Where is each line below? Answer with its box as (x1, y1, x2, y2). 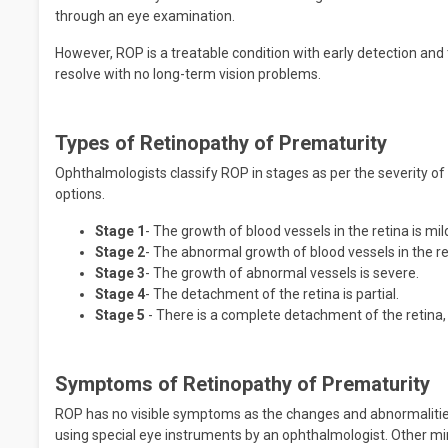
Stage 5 (95, 307, 148, 323)
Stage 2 (95, 244, 145, 260)
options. (55, 186, 105, 202)
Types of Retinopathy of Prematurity (55, 131, 387, 155)
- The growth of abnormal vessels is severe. (145, 265, 419, 281)
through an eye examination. (55, 8, 238, 24)
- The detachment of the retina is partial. (145, 286, 399, 302)
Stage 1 (95, 223, 145, 239)
